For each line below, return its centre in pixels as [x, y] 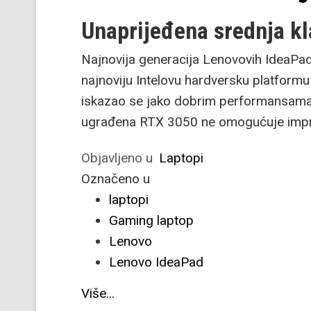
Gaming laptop [151, 220]
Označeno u [116, 179]
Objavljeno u [117, 158]
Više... [98, 293]
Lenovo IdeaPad [156, 262]
